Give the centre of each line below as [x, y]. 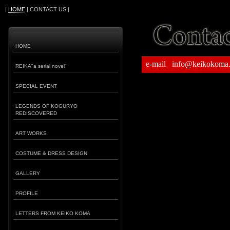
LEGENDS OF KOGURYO [46, 106]
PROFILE [27, 193]
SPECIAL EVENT [36, 86]
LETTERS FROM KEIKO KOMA [53, 213]
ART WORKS [31, 133]
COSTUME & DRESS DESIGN [51, 153]
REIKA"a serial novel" [41, 66]
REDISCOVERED [36, 113]
